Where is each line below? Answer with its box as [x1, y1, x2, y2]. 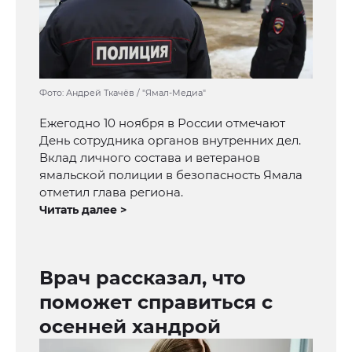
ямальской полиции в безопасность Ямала [39, 167, 302, 183]
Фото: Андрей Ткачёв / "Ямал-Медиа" [39, 87, 206, 99]
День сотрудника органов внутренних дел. [39, 133, 301, 148]
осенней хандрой [39, 315, 221, 339]
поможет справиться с [39, 291, 273, 314]
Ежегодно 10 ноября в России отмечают [39, 115, 285, 131]
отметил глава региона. [39, 185, 183, 200]
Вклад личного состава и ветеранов [39, 150, 260, 166]
